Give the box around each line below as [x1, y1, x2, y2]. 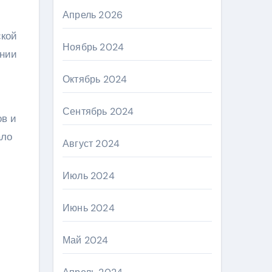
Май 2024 [63, 234, 109, 246]
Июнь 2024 [63, 202, 115, 214]
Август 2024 [63, 137, 120, 150]
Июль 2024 [63, 169, 115, 182]
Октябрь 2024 [63, 73, 127, 86]
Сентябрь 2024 [63, 105, 134, 118]
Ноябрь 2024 [63, 41, 124, 53]
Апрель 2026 [63, 8, 123, 21]
